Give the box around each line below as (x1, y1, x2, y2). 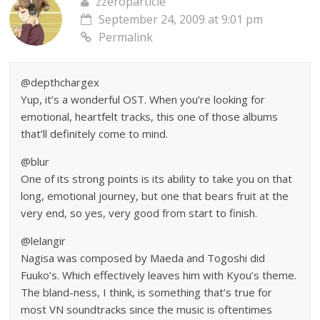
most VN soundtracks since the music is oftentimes (21, 302, 273, 317)
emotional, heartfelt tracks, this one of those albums (21, 109, 279, 124)
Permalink (99, 29, 154, 46)
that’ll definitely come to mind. (21, 126, 169, 141)
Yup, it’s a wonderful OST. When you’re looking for (21, 92, 266, 107)
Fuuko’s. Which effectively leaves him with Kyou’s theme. (21, 268, 297, 283)
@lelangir (21, 234, 66, 249)
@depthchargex (21, 75, 100, 90)
